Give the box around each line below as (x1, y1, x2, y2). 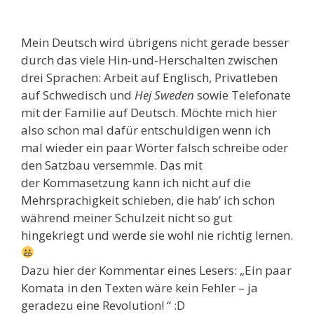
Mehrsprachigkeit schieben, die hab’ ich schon (21, 191, 275, 208)
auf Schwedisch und (21, 86, 135, 103)
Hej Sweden (135, 86, 194, 103)
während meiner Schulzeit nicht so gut (21, 209, 232, 226)
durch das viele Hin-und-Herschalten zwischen (21, 51, 278, 68)
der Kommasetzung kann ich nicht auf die (21, 174, 251, 191)
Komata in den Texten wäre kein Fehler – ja (21, 279, 258, 296)
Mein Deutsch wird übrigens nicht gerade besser (21, 34, 289, 50)
